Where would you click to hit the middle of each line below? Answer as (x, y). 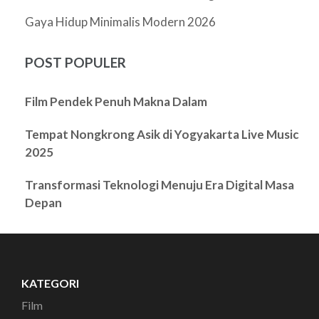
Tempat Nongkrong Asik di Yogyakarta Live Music (162, 134)
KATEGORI (50, 283)
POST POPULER (75, 62)
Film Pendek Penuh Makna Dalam (116, 101)
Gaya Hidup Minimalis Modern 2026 (120, 21)
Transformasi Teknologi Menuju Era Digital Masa (159, 184)
